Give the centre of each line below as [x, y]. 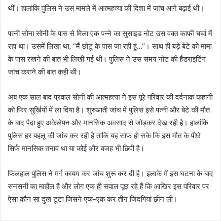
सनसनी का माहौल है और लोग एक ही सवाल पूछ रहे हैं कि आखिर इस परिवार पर [109, 186]
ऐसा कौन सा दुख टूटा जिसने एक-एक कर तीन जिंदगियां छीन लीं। [93, 199]
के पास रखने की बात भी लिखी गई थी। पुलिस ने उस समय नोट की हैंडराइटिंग [107, 59]
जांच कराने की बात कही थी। [45, 72]
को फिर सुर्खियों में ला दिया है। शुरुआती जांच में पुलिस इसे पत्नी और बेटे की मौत [109, 110]
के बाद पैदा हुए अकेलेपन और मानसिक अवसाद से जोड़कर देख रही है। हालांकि [108, 123]
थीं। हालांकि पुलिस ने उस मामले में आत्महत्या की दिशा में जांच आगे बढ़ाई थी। [106, 8]
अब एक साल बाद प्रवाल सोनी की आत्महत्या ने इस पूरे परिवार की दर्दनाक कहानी [110, 97]
